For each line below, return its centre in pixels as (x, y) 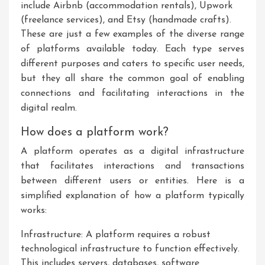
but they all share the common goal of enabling (132, 79)
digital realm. (49, 108)
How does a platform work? (95, 132)
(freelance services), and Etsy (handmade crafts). (126, 20)
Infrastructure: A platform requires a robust (116, 235)
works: (34, 211)
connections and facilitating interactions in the (132, 93)
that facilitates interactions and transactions (132, 166)
